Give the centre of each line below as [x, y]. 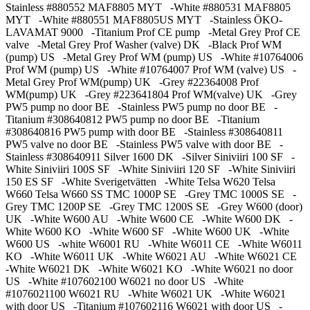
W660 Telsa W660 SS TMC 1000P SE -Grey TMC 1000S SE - [151, 194]
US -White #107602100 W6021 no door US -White [125, 282]
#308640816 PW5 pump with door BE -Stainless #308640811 [144, 132]
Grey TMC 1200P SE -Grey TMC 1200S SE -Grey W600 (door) [154, 207]
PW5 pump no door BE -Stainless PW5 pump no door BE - [142, 107]
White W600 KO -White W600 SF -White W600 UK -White [147, 232]
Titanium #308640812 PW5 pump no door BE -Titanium [133, 120]
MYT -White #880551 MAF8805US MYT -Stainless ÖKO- [144, 20]
